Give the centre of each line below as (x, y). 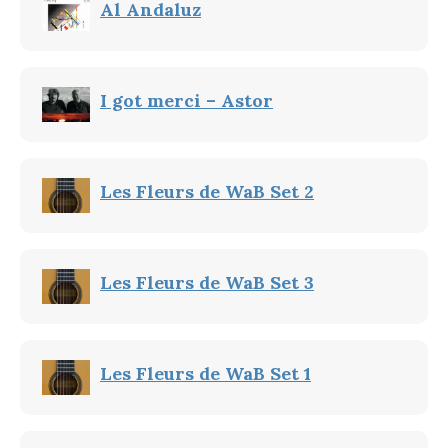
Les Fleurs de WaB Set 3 (207, 282)
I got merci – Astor (186, 100)
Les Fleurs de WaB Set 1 (205, 373)
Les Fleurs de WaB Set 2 (207, 191)
